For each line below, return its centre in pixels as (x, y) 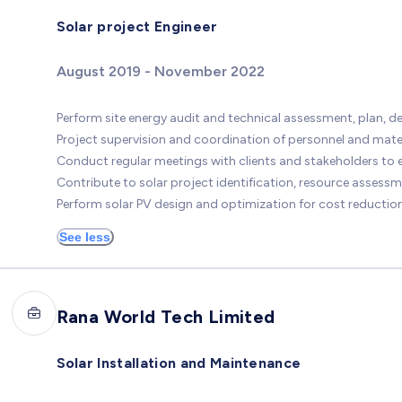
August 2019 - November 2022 (160, 72)
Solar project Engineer (137, 26)
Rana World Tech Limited (166, 316)
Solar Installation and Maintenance (179, 363)
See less (85, 237)
